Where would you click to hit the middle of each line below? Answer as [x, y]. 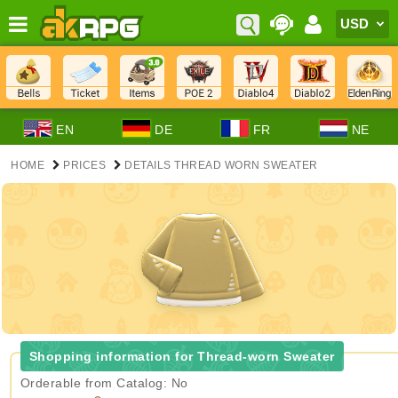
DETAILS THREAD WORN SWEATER [221, 165]
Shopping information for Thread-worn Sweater [182, 356]
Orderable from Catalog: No [104, 383]
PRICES [84, 165]
